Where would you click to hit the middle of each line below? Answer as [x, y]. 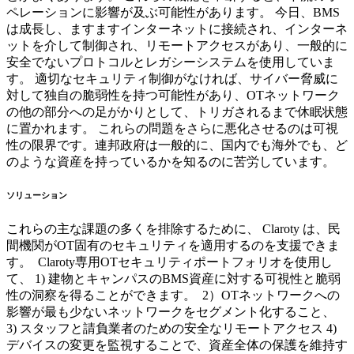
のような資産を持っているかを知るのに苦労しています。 [171, 161]
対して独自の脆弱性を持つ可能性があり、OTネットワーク [173, 95]
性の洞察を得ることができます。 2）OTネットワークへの [173, 295]
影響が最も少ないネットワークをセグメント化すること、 [171, 311]
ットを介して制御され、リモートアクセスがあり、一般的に [177, 45]
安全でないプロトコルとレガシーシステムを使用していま [171, 62]
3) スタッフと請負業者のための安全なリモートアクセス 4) [171, 328]
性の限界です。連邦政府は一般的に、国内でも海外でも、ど [177, 145]
